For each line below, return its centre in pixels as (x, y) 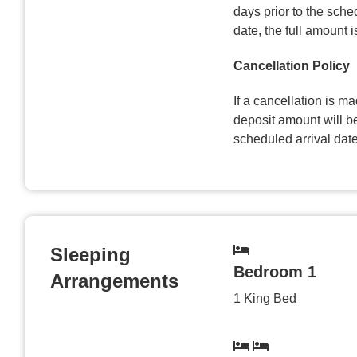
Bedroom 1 (275, 271)
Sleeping (90, 254)
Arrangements (114, 280)
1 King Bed (265, 298)
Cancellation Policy (292, 65)
